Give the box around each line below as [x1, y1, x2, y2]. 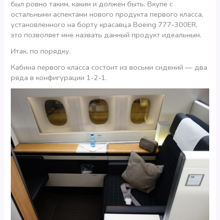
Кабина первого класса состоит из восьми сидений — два [11, 62, 208, 72]
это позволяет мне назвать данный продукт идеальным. [11, 30, 202, 40]
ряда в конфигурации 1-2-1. [11, 72, 108, 82]
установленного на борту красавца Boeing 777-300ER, [11, 20, 198, 30]
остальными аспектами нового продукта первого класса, [11, 9, 204, 20]
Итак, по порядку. [11, 46, 71, 56]
